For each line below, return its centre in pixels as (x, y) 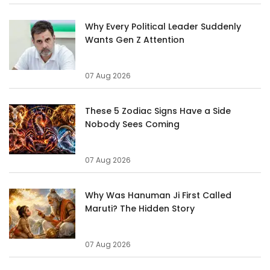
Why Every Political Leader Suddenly (163, 26)
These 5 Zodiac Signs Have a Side (158, 111)
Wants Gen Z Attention (135, 39)
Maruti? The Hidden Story (140, 208)
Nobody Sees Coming (132, 124)
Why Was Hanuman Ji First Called (158, 195)
